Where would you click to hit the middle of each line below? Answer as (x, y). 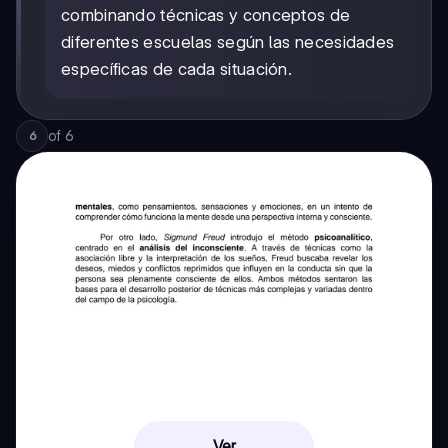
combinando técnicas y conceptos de (206, 14)
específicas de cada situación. (177, 68)
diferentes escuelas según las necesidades (228, 41)
